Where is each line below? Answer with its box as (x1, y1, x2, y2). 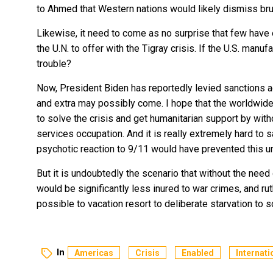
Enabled (182, 248, 214, 258)
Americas (74, 248, 113, 258)
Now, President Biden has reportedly (37, 82, 195, 94)
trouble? (37, 57, 74, 69)
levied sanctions (195, 82, 265, 94)
